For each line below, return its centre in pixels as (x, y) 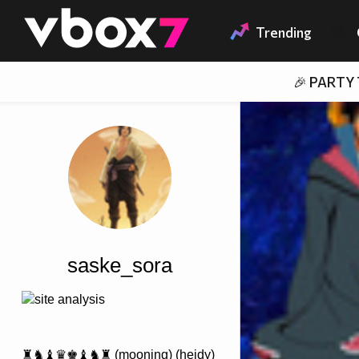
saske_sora (120, 266)
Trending (284, 33)
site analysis (70, 300)
